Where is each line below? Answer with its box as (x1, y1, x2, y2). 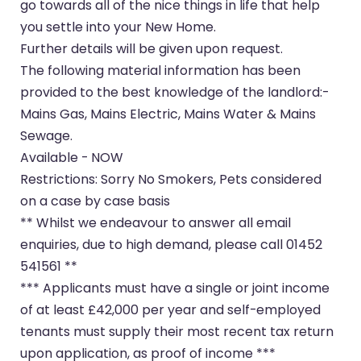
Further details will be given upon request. (20, 39, 284, 58)
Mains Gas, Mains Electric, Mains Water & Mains (20, 104, 317, 123)
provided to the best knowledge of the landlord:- (20, 82, 330, 102)
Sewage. (20, 126, 73, 145)
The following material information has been (20, 60, 301, 80)
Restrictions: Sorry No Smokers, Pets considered (20, 169, 322, 189)
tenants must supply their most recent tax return (20, 322, 334, 341)
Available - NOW (20, 147, 124, 167)
